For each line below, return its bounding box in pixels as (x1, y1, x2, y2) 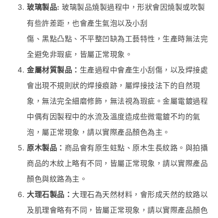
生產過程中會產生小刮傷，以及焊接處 (79, 66, 208, 74)
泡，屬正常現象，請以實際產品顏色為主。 (27, 128, 170, 136)
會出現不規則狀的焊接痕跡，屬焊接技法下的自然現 (27, 82, 200, 90)
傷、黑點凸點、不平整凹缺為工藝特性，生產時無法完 (27, 35, 208, 43)
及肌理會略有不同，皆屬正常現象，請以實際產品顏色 (27, 206, 208, 214)
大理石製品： (27, 191, 72, 199)
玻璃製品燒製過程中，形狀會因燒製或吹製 (59, 3, 205, 11)
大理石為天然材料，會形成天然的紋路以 (72, 191, 208, 199)
